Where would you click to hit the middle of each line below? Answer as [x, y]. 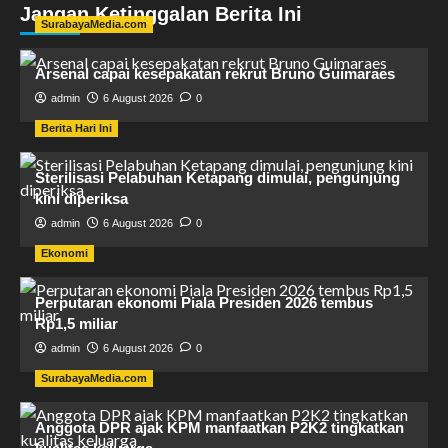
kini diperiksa [81, 198]
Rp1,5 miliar [76, 323]
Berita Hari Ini [76, 128]
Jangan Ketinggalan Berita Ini [161, 14]
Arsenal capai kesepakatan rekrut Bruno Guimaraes [215, 73]
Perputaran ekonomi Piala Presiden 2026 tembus [204, 302]
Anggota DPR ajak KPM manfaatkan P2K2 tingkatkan [219, 427]
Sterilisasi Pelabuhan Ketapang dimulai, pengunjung [217, 177]
